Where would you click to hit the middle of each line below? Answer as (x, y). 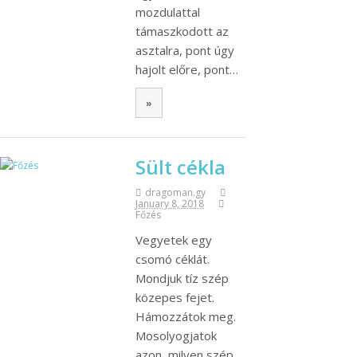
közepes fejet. (175, 298)
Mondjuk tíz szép (182, 279)
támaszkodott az (182, 31)
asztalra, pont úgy (185, 50)
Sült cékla (180, 167)
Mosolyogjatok (176, 336)
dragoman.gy (175, 193)
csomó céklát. (173, 259)
